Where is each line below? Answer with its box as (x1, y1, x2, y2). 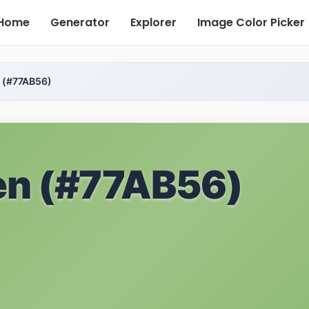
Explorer (130, 14, 177, 30)
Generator (50, 14, 110, 30)
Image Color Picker (197, 14, 305, 30)
